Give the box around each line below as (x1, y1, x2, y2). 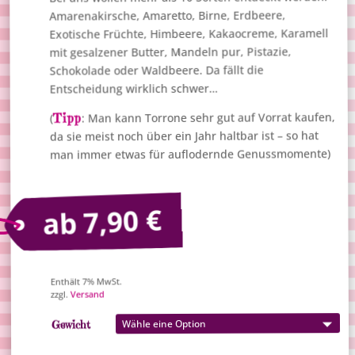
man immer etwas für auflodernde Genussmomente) (50, 146, 331, 163)
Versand (70, 288, 105, 301)
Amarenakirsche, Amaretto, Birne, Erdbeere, (49, 7, 286, 25)
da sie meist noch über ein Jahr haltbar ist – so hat (50, 128, 319, 145)
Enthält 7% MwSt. (50, 275, 122, 288)
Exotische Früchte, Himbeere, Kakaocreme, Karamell (49, 25, 329, 43)
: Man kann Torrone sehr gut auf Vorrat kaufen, (82, 109, 336, 127)
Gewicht (52, 317, 91, 333)
